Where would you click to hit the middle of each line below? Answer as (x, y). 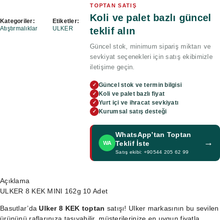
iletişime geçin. (112, 67)
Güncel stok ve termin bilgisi (140, 85)
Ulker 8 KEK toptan (72, 208)
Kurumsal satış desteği (133, 111)
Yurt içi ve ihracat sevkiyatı (139, 103)
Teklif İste (133, 143)
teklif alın (113, 31)
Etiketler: (66, 21)
